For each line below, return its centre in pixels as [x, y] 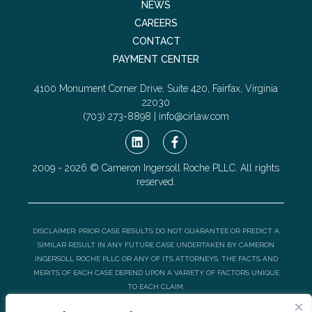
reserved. [156, 182]
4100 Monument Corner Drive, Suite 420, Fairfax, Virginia [156, 89]
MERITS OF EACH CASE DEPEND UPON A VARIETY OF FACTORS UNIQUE [156, 273]
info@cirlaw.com [194, 117]
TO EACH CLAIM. [156, 287]
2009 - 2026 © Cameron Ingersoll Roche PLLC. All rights [156, 168]
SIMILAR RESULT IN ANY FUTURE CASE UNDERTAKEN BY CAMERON [156, 245]
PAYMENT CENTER [156, 60]
